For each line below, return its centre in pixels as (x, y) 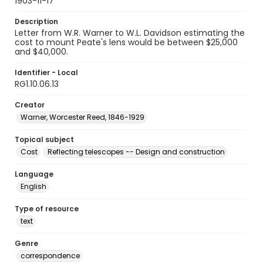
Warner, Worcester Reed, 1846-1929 (82, 117)
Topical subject (44, 139)
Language (34, 174)
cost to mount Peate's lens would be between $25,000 (126, 42)
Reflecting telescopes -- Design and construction (136, 152)
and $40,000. (41, 52)
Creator (30, 105)
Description (36, 21)
